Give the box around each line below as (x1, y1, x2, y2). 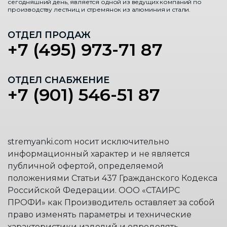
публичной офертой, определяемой (8, 161, 164, 171)
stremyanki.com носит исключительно (8, 136, 169, 146)
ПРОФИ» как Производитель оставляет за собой (8, 197, 215, 207)
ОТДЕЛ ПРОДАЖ (8, 29, 91, 41)
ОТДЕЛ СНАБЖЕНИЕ (8, 74, 109, 86)
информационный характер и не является (8, 148, 190, 159)
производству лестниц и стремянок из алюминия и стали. (8, 5, 191, 13)
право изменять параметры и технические (8, 209, 192, 219)
